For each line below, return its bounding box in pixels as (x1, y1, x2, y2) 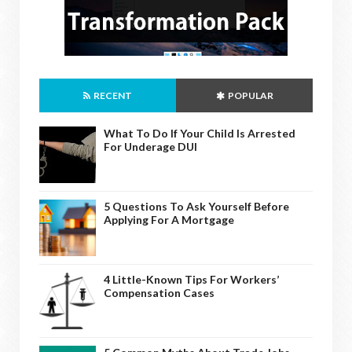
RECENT (92, 90, 132, 102)
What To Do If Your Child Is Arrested (104, 126, 295, 141)
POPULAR (225, 90, 273, 102)
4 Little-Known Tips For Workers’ (104, 273, 279, 287)
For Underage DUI (104, 140, 197, 154)
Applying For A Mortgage (104, 213, 234, 227)
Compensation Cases (104, 286, 214, 300)
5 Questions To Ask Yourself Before (104, 200, 289, 214)
